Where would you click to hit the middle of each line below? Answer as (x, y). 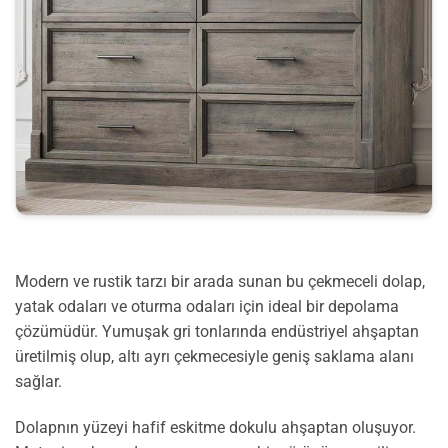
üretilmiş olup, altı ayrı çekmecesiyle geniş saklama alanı (214, 356)
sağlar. (38, 381)
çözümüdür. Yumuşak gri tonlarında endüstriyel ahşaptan (217, 331)
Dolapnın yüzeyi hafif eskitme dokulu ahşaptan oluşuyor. (215, 427)
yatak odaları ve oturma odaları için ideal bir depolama (207, 306)
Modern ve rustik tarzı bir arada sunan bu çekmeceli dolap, (220, 281)
